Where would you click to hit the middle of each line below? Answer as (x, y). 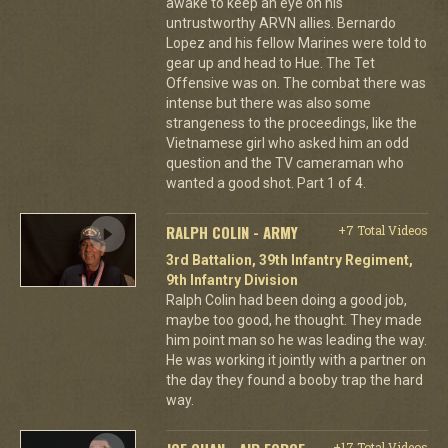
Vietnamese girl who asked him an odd (287, 142)
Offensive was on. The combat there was (295, 82)
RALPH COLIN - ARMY (231, 231)
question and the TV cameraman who (284, 162)
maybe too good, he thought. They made (293, 319)
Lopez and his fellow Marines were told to (296, 42)
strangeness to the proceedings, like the (291, 122)
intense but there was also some (268, 102)
